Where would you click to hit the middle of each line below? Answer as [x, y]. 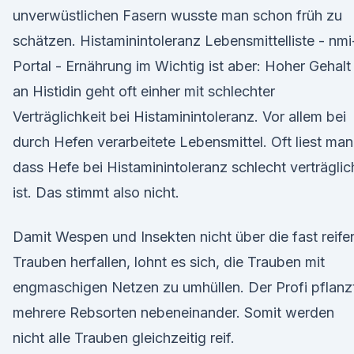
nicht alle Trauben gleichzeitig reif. [124, 338]
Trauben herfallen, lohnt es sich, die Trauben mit [169, 262]
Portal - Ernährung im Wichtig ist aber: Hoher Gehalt [182, 66]
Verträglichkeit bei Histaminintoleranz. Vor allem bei [179, 117]
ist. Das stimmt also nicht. [96, 192]
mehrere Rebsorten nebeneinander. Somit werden [173, 313]
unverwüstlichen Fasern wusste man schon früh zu [177, 15]
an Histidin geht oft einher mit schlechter [144, 91]
